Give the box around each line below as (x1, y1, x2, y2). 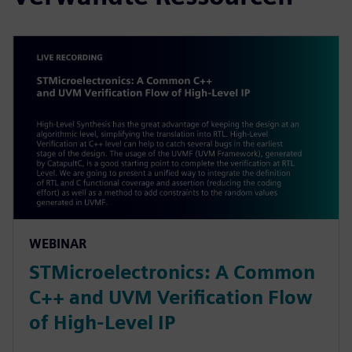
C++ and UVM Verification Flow (29, 286, 313, 310)
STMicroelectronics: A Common (29, 261, 315, 284)
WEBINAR (29, 236, 86, 252)
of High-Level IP (29, 311, 175, 335)
